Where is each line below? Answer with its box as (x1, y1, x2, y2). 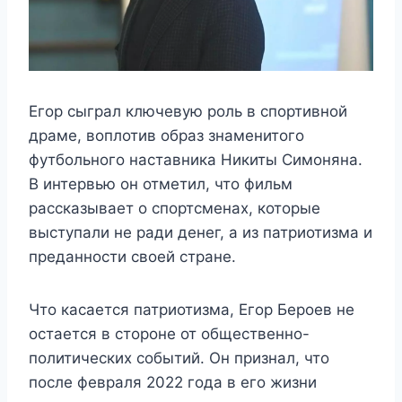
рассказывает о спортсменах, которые (29, 199, 320, 217)
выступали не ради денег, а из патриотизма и (29, 223, 372, 241)
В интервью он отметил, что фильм (29, 175, 293, 193)
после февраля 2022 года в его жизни (29, 373, 317, 391)
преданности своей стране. (29, 248, 236, 266)
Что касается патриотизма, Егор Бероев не (29, 301, 354, 319)
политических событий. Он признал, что (29, 349, 329, 367)
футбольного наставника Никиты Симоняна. (29, 151, 363, 169)
